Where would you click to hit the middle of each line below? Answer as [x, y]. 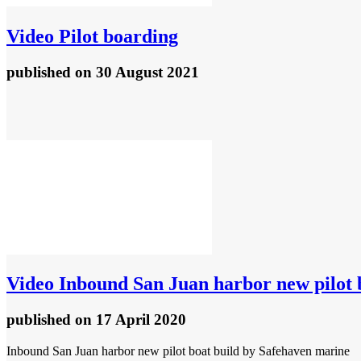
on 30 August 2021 [137, 72]
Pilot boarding [116, 36]
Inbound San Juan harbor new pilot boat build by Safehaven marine [178, 351]
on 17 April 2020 [131, 320]
